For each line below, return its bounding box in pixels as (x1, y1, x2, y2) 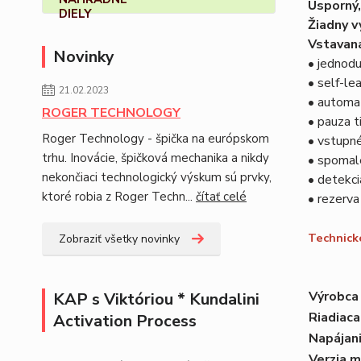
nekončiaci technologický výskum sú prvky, (42, 169, 272, 185)
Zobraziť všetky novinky (59, 231, 180, 247)
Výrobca (308, 288, 359, 305)
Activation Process (53, 310, 197, 332)
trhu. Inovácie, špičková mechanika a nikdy (42, 150, 269, 166)
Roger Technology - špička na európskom (42, 131, 269, 147)
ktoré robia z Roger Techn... (42, 189, 196, 205)
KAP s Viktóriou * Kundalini (53, 288, 259, 310)
